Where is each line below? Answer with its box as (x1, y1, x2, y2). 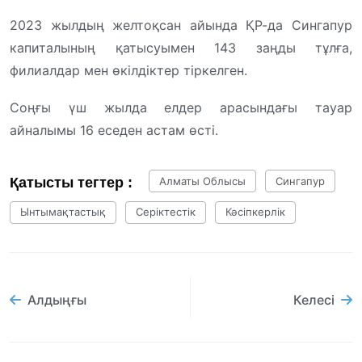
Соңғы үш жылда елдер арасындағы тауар (10, 99, 352, 116)
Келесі (293, 291, 335, 308)
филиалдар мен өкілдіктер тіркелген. (10, 61, 247, 78)
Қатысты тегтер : (10, 174, 133, 191)
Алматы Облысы (159, 174, 246, 187)
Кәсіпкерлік (225, 205, 285, 219)
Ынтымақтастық (20, 205, 106, 219)
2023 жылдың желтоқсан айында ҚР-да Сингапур (10, 16, 352, 33)
